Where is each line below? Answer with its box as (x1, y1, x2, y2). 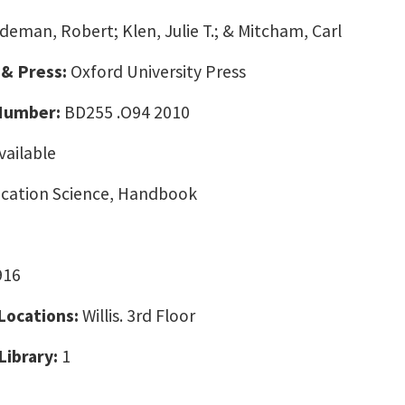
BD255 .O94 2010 (64, 101, 197, 123)
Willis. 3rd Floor (82, 305, 195, 326)
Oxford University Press (71, 61, 246, 82)
